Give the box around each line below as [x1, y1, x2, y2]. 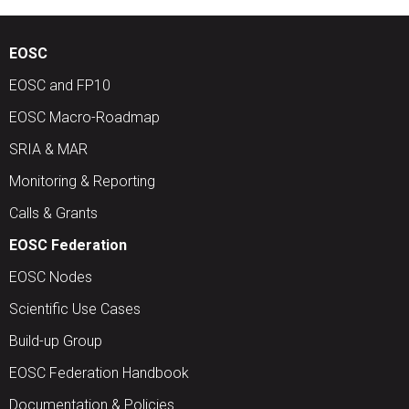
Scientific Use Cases [9, 299, 141, 318]
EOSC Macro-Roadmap [9, 108, 160, 126]
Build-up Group [9, 331, 102, 350]
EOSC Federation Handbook [9, 363, 189, 382]
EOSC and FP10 [9, 76, 110, 94]
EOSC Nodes [9, 267, 92, 286]
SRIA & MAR [9, 140, 88, 158]
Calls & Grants [9, 204, 98, 222]
